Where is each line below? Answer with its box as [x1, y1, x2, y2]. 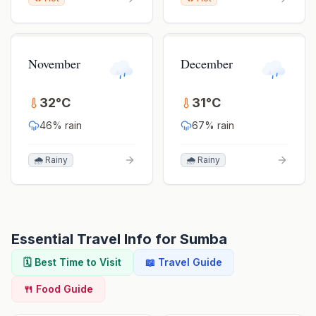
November [28, 55, 80, 72]
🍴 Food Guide [23, 283, 93, 295]
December [181, 55, 233, 72]
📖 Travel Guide [145, 256, 222, 268]
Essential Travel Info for [11, 231, 180, 248]
